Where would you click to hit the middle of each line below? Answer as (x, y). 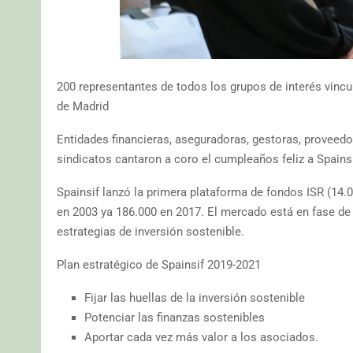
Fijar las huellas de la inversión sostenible (195, 297)
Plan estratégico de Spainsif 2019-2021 (159, 264)
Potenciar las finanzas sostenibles (175, 317)
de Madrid (83, 106)
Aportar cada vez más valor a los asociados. (201, 337)
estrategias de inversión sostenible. (150, 231)
